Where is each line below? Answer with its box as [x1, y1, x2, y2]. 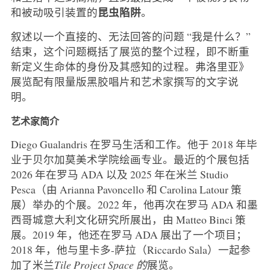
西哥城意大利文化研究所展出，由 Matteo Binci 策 [10, 212, 246, 227]
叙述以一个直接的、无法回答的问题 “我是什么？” [10, 28, 251, 43]
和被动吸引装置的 [10, 4, 98, 19]
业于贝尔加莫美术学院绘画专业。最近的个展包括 [10, 151, 250, 166]
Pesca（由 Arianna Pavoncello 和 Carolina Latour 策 [10, 181, 242, 196]
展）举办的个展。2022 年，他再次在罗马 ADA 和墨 [10, 196, 258, 212]
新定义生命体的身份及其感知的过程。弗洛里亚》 [10, 58, 250, 74]
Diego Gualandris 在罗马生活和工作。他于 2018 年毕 [10, 136, 257, 151]
